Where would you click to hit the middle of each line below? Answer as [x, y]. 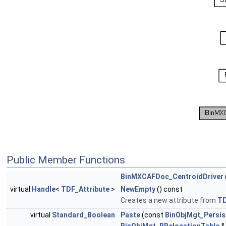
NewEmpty [138, 189]
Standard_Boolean [83, 215]
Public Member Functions [66, 160]
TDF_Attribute [85, 189]
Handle [44, 189]
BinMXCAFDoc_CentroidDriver [172, 177]
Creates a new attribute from [169, 201]
